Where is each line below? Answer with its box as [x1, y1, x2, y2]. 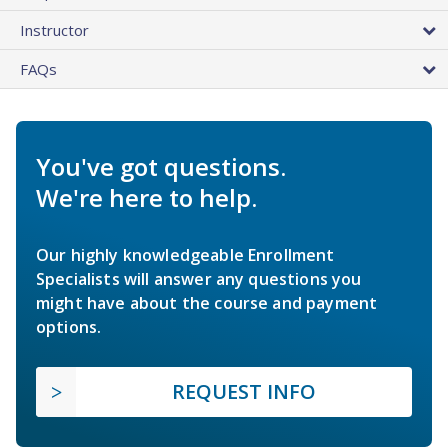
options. [36, 315, 102, 338]
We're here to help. [36, 180, 257, 214]
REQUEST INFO [172, 377, 316, 405]
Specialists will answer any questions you [36, 267, 362, 290]
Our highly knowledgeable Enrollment [36, 243, 335, 266]
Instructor [20, 19, 89, 40]
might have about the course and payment [36, 291, 378, 314]
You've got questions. [36, 149, 286, 183]
